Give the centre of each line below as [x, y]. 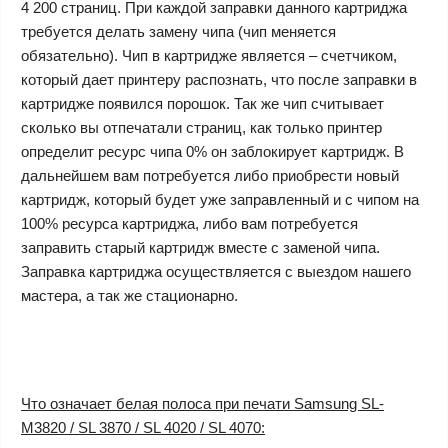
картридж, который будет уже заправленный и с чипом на [220, 199]
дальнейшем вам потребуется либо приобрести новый [210, 175]
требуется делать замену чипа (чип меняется [178, 31]
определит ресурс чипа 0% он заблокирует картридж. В [212, 151]
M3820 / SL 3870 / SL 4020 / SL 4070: [143, 427]
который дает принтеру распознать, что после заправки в [219, 79]
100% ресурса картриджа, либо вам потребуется [189, 223]
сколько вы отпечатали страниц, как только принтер [201, 127]
